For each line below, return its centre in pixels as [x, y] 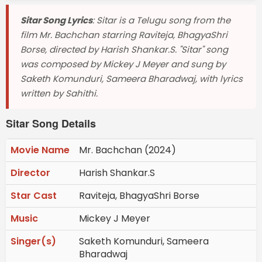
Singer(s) [33, 242]
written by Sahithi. [59, 94]
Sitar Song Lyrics [56, 20]
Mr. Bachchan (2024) [127, 150]
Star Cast [34, 196]
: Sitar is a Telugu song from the [161, 20]
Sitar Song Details [51, 124]
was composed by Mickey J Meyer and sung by [123, 64]
